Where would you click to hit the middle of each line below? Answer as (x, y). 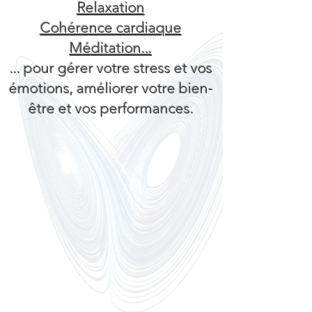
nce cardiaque (135, 28)
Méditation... (111, 48)
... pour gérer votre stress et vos (111, 68)
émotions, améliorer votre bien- (111, 88)
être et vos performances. (111, 108)
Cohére (64, 28)
